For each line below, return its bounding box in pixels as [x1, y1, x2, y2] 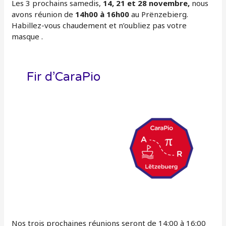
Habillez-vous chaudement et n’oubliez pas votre [12, 20, 187, 30]
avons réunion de [12, 9, 76, 19]
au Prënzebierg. [129, 9, 189, 19]
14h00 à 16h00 [75, 9, 130, 19]
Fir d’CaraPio [27, 69, 101, 84]
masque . [12, 31, 43, 41]
